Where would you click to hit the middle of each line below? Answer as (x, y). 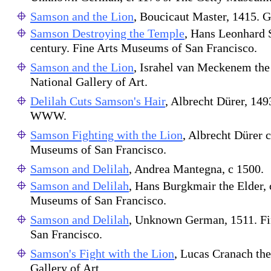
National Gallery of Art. (89, 83)
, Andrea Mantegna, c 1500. (196, 169)
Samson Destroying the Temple (107, 33)
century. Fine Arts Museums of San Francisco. (144, 49)
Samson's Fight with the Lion (102, 253)
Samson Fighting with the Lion (106, 135)
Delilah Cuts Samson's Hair (98, 101)
